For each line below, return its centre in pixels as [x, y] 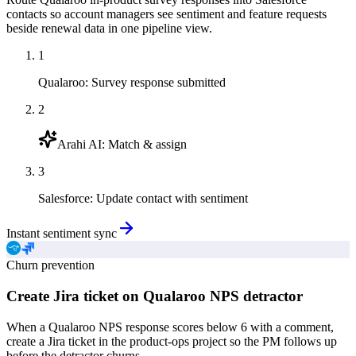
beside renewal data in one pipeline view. [109, 29]
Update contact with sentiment [172, 199]
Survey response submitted [159, 83]
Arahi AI [79, 145]
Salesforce [64, 199]
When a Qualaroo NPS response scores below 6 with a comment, [170, 327]
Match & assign [147, 145]
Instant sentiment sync [62, 234]
